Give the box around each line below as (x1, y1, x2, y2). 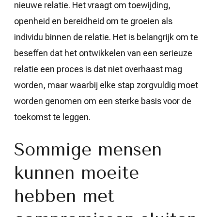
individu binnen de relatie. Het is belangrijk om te (14, 31, 198, 42)
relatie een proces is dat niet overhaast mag (14, 63, 182, 74)
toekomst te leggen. (14, 111, 91, 122)
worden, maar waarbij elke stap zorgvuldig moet (14, 79, 198, 90)
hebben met (14, 186, 114, 206)
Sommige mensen (14, 139, 162, 160)
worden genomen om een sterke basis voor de (14, 95, 191, 106)
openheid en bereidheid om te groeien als (14, 15, 172, 26)
